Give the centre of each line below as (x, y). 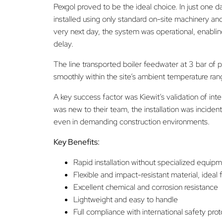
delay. (63, 44)
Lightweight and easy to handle (126, 199)
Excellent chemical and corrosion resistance (146, 187)
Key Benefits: (77, 142)
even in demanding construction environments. (132, 121)
